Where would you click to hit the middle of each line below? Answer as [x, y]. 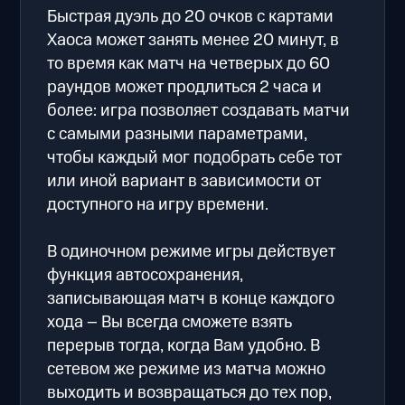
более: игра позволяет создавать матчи [199, 110]
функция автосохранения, [146, 275]
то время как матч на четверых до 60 [189, 63]
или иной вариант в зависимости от [184, 181]
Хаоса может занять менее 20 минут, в [193, 40]
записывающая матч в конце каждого [191, 298]
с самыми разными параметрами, [178, 134]
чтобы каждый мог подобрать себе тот [195, 157]
